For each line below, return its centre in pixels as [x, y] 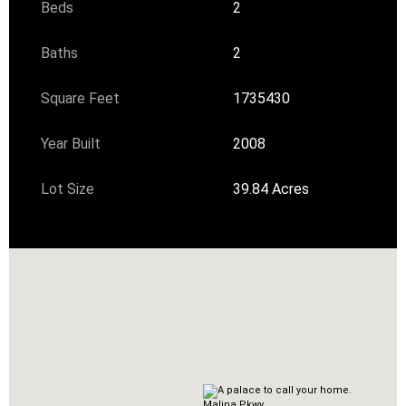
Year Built [71, 143]
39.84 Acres [271, 188]
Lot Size [68, 188]
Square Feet [81, 98]
